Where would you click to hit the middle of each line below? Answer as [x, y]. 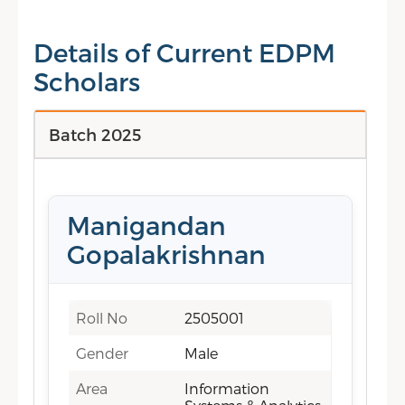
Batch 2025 [95, 134]
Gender [103, 353]
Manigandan [147, 225]
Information [227, 388]
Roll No [102, 318]
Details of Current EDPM [185, 52]
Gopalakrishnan [167, 254]
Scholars [87, 81]
